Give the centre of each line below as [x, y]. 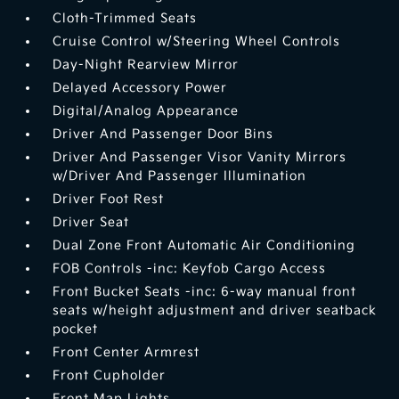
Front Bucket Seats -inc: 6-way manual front [205, 292]
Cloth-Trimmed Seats [125, 19]
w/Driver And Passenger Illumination [180, 176]
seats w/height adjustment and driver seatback [215, 311]
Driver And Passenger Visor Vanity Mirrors [200, 158]
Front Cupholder [110, 376]
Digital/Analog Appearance [146, 111]
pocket [76, 330]
